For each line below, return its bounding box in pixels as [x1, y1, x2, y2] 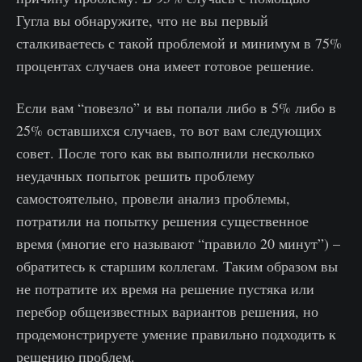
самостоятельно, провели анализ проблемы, [16, 188, 290, 208]
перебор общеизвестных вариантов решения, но [16, 301, 318, 322]
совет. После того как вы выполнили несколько [16, 143, 314, 163]
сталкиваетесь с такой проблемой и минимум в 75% [16, 33, 342, 53]
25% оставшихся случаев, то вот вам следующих [16, 120, 322, 141]
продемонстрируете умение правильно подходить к [16, 324, 336, 344]
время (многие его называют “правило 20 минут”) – [16, 234, 340, 254]
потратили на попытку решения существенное [16, 211, 309, 231]
